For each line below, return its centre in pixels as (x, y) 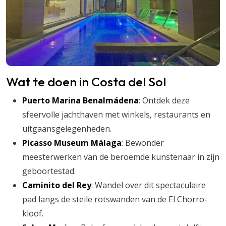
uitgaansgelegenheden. (67, 128)
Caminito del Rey (57, 185)
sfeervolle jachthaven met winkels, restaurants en (116, 114)
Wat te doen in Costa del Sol (86, 81)
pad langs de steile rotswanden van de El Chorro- (115, 199)
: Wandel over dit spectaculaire (149, 185)
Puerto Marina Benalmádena (80, 100)
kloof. (33, 213)
